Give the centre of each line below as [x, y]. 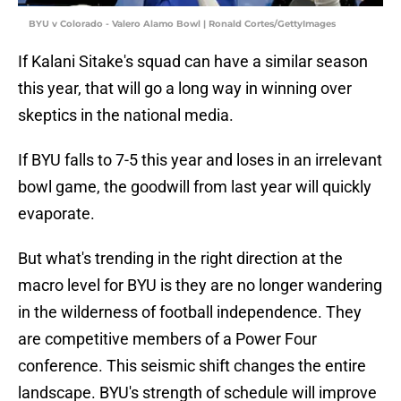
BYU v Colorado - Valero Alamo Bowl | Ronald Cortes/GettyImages [182, 24]
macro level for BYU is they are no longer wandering [200, 286]
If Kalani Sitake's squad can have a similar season [193, 62]
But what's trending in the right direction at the [180, 259]
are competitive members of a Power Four [167, 339]
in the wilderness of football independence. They [190, 312]
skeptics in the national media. [126, 115]
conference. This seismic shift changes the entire [192, 366]
